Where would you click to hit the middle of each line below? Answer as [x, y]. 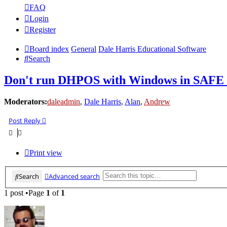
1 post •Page [25, 193]
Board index [49, 49]
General [84, 49]
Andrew [157, 102]
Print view [46, 153]
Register [43, 30]
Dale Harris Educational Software [152, 49]
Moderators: [26, 102]
